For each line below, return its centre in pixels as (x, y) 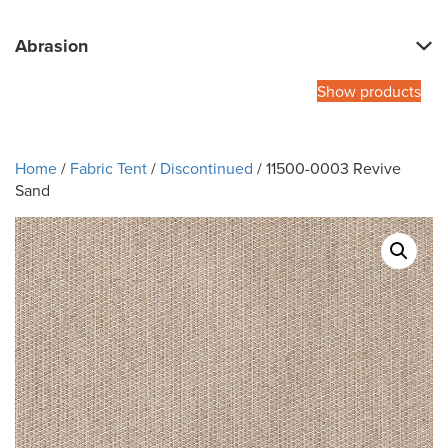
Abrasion (51, 46)
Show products (369, 91)
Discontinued (206, 168)
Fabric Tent (108, 168)
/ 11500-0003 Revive (327, 168)
